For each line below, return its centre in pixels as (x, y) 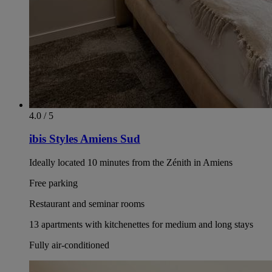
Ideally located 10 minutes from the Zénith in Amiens (131, 162)
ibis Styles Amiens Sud (85, 139)
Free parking (53, 183)
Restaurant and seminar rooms (87, 203)
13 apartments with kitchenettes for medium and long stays (141, 224)
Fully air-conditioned (69, 245)
